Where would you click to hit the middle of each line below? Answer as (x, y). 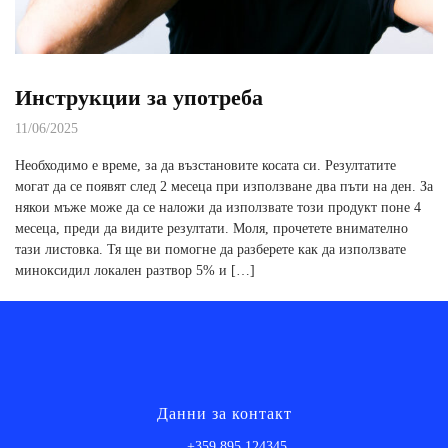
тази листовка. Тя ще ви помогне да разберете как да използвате (210, 250)
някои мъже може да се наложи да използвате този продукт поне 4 (218, 208)
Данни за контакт (224, 414)
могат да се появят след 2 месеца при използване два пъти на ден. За (224, 187)
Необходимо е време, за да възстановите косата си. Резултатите (205, 166)
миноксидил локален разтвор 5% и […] (135, 271)
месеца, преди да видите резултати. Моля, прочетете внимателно (211, 229)
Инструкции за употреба (139, 98)
